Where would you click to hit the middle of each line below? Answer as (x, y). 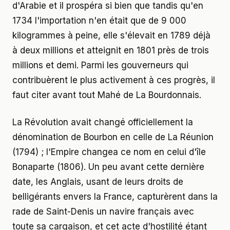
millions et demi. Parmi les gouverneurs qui (100, 65)
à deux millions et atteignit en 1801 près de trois (111, 50)
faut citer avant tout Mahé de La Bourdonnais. (107, 95)
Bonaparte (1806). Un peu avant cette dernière (108, 167)
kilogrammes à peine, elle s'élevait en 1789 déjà (111, 35)
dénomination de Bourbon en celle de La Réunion (113, 137)
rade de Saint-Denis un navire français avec (103, 211)
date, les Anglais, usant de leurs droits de (98, 181)
